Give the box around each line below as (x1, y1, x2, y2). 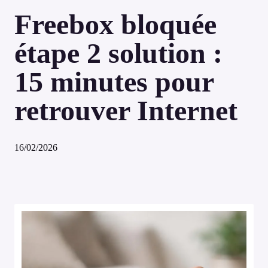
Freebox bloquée (14, 8, 217, 40)
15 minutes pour (14, 66, 214, 98)
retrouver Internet (14, 95, 237, 126)
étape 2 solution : (14, 37, 223, 69)
